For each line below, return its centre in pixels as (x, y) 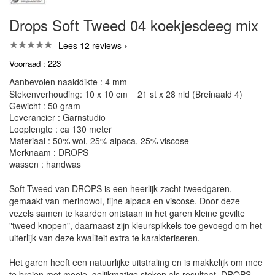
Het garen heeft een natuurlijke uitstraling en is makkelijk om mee (136, 262)
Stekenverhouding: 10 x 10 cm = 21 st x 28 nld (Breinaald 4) (126, 94)
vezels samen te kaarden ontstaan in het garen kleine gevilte (127, 213)
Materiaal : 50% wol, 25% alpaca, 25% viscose (99, 141)
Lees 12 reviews (90, 45)
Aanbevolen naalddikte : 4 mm (68, 82)
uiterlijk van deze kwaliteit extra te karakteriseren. (105, 238)
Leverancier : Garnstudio (57, 117)
